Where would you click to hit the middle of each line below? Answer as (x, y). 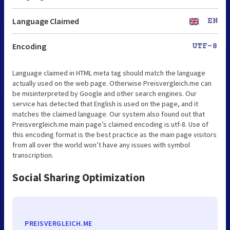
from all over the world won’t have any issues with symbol (101, 145)
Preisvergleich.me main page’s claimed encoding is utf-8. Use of (110, 124)
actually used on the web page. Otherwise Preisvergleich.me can (112, 83)
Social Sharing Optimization (79, 177)
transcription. (33, 155)
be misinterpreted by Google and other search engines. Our (104, 93)
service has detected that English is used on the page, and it (105, 103)
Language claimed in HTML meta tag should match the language (109, 73)
